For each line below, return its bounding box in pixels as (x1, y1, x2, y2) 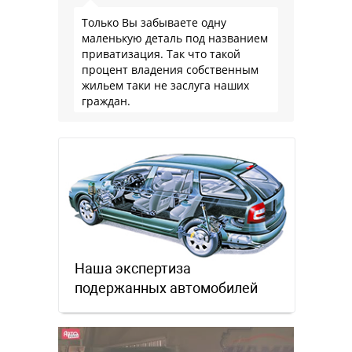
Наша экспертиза (75, 260, 191, 277)
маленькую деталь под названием (82, 30, 268, 46)
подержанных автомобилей (75, 280, 258, 297)
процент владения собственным (82, 61, 258, 77)
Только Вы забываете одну (82, 14, 226, 30)
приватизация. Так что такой (82, 46, 240, 61)
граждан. (82, 93, 130, 108)
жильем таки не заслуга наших (82, 77, 249, 93)
